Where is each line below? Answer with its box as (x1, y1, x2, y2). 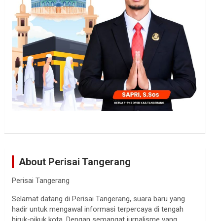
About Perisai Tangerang (19, 155, 131, 168)
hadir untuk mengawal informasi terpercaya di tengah (12, 204, 184, 214)
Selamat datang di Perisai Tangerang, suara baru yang (12, 194, 185, 203)
